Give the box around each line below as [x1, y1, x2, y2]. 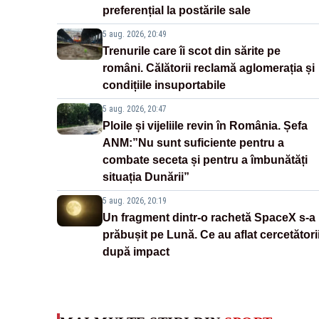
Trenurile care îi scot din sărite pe [103, 44, 281, 57]
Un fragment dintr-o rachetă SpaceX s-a [103, 211, 315, 224]
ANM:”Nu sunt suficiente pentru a [103, 136, 284, 149]
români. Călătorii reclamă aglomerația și [103, 61, 315, 74]
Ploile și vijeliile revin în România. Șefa [103, 119, 308, 132]
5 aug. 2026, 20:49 [103, 28, 167, 39]
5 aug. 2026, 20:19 [103, 195, 167, 206]
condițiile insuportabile [103, 78, 226, 91]
